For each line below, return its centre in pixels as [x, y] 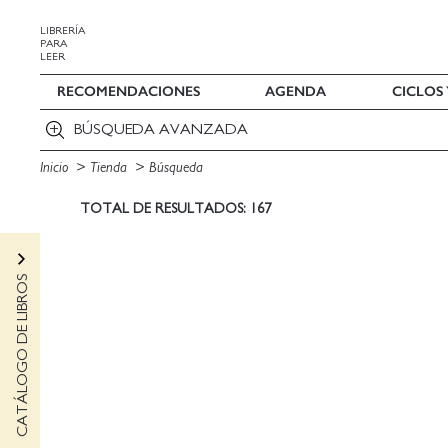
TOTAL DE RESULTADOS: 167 [175, 208]
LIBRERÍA [62, 30]
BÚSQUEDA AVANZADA [160, 129]
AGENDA [296, 91]
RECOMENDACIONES [128, 91]
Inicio [56, 167]
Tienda [110, 167]
